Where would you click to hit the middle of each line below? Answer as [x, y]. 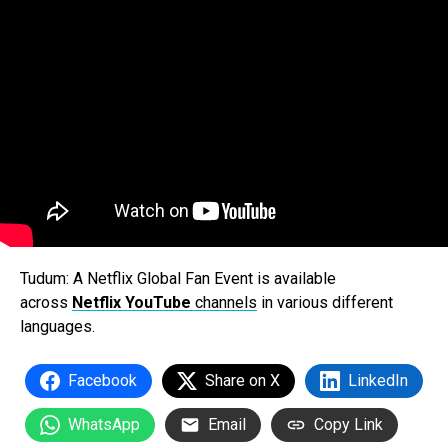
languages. [57, 327]
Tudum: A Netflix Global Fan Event [136, 279]
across [46, 303]
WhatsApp [104, 425]
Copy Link [348, 425]
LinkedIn [378, 381]
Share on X [242, 381]
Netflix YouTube [133, 303]
